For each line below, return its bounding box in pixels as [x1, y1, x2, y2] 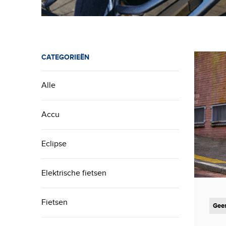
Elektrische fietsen [41, 168, 107, 178]
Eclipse [41, 139, 67, 149]
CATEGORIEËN [41, 53, 90, 62]
